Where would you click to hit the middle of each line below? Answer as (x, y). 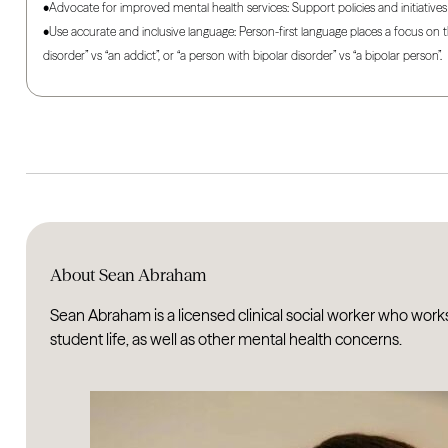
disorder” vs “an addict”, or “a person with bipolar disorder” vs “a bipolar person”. (243, 55)
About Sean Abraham (128, 274)
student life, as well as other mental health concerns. (226, 339)
